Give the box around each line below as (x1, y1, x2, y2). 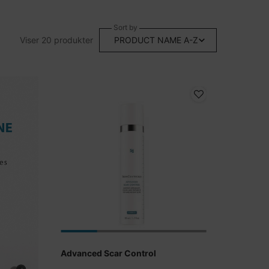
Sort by (113, 23, 138, 32)
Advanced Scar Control (61, 247, 157, 258)
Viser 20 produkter (20, 35, 93, 46)
